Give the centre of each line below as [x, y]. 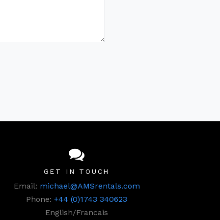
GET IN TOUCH [77, 172]
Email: [27, 186]
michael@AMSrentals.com [90, 186]
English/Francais [77, 213]
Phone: [40, 199]
